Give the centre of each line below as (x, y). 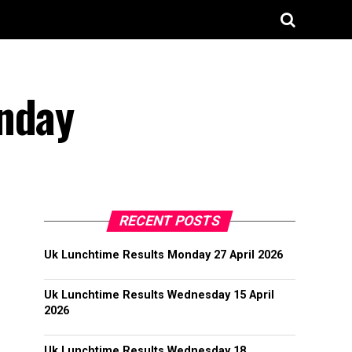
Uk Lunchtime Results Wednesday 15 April (159, 295)
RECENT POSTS (170, 221)
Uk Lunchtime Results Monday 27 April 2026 (163, 255)
